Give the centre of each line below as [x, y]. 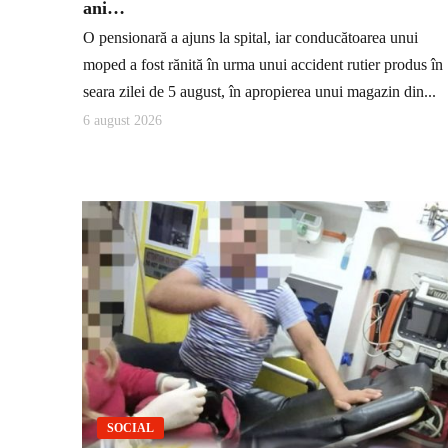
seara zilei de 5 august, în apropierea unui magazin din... [259, 92]
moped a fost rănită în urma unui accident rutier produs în [263, 65]
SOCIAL [130, 428]
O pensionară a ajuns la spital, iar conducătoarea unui [250, 38]
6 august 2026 [122, 120]
